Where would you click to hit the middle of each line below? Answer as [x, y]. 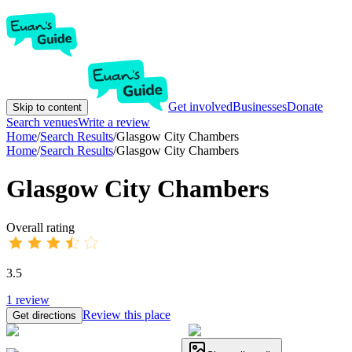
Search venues [42, 122]
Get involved [200, 106]
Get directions [44, 315]
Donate [305, 106]
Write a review [114, 122]
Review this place [126, 314]
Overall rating [40, 227]
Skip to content [47, 107]
